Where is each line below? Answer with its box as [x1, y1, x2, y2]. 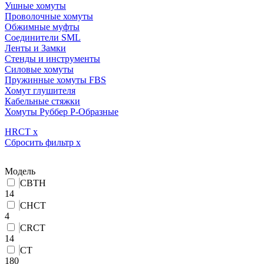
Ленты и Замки [5, 43, 66, 53]
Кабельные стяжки [5, 96, 80, 106]
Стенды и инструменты [5, 54, 100, 64]
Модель [5, 166, 35, 176]
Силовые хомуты [5, 64, 74, 74]
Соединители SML [5, 32, 81, 42]
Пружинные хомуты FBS [5, 75, 106, 85]
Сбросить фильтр [5, 137, 76, 147]
